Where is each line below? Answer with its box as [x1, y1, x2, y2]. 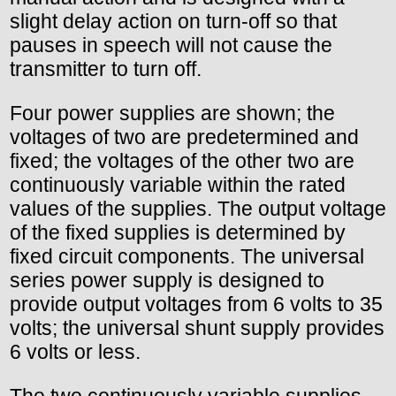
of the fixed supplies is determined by [10, 221, 346, 245]
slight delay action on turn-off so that [10, 10, 337, 34]
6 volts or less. [10, 340, 141, 364]
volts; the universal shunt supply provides [10, 316, 385, 340]
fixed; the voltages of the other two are [10, 149, 354, 173]
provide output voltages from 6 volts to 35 [10, 293, 383, 316]
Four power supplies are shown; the [10, 102, 335, 126]
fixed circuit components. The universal [10, 245, 364, 269]
